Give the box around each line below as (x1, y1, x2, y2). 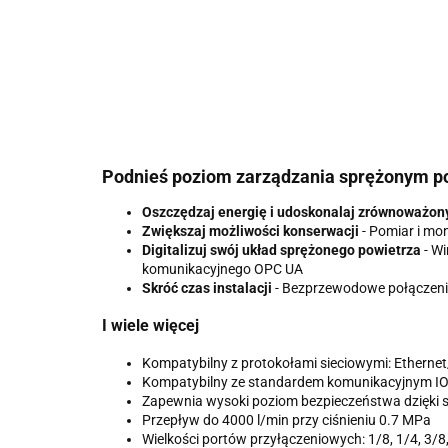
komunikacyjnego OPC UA (142, 261, 303, 277)
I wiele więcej (102, 316, 199, 336)
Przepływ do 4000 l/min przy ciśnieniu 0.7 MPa (142, 411, 431, 428)
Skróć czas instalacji (142, 280, 272, 296)
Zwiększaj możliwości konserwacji (142, 223, 359, 239)
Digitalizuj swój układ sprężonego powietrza (142, 242, 421, 258)
